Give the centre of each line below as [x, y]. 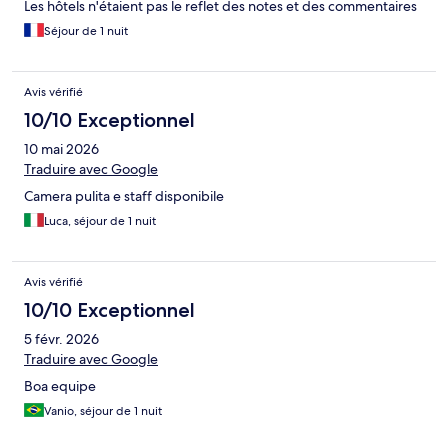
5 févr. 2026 [61, 339]
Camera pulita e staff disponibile [124, 196]
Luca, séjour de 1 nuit [100, 221]
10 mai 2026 [61, 149]
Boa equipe [60, 386]
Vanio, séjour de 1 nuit [103, 411]
